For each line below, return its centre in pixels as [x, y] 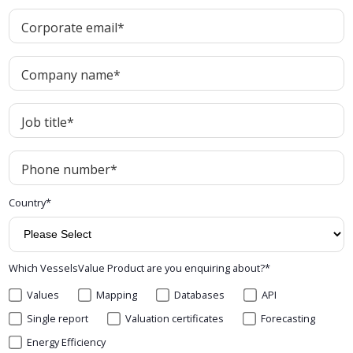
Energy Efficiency [67, 342]
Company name [68, 75]
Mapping [117, 295]
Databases [200, 295]
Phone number [66, 169]
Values [43, 295]
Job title [45, 122]
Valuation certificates [175, 319]
